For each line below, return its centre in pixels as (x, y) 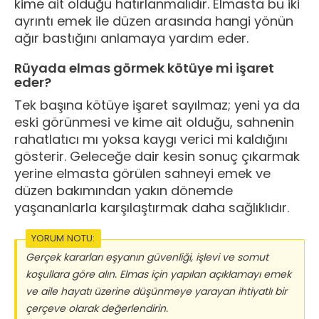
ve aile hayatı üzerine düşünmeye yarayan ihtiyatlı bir (156, 292)
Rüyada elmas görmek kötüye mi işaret (144, 68)
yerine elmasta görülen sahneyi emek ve (142, 174)
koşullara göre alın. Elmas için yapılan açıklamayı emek (158, 274)
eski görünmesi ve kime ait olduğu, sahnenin (154, 122)
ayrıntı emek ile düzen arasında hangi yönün (154, 21)
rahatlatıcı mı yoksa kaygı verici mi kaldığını (151, 140)
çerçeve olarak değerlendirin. (97, 309)
